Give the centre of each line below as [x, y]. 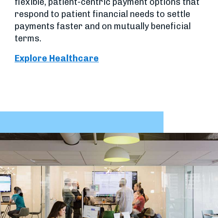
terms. [28, 38]
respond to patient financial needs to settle [102, 14]
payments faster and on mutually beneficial [103, 26]
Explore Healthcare [57, 58]
